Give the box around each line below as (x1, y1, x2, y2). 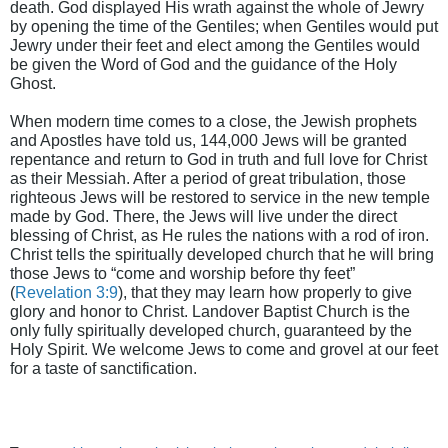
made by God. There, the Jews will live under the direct (10, 207, 397, 226)
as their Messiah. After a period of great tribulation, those (10, 169, 406, 188)
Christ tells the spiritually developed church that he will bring (10, 245, 434, 264)
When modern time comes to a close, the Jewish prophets (10, 112, 417, 131)
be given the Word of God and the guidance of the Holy (10, 55, 397, 74)
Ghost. (10, 74, 56, 93)
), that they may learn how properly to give (118, 283, 412, 302)
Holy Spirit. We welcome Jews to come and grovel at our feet (10, 340, 438, 359)
